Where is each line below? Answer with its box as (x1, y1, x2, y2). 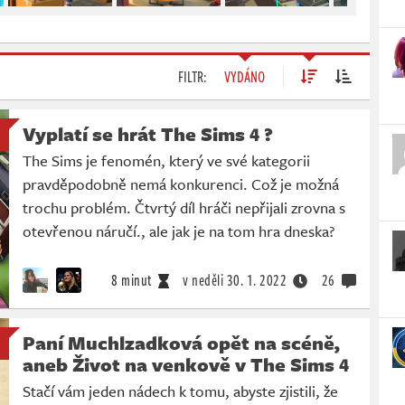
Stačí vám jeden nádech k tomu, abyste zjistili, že (23, 379, 338, 402)
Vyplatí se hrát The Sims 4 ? (23, 119, 273, 147)
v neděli (183, 268, 223, 291)
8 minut (111, 268, 152, 291)
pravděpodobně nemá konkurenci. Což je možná (23, 172, 339, 195)
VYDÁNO (224, 65, 265, 88)
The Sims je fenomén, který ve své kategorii (23, 148, 310, 172)
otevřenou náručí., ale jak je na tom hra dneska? (23, 219, 334, 242)
